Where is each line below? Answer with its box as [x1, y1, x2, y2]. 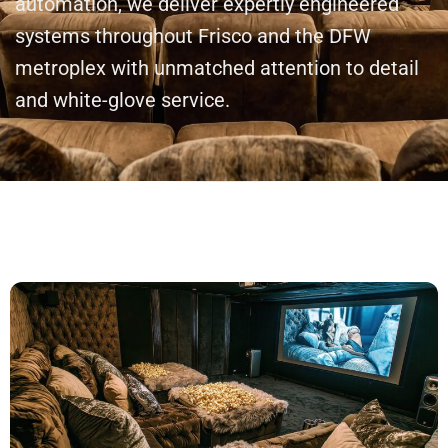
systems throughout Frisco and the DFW [15, 24, 371, 48]
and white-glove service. [15, 88, 230, 112]
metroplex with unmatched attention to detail [15, 56, 419, 80]
